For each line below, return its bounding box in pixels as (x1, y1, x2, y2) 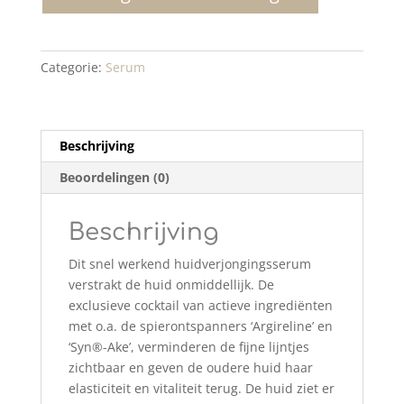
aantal (39, 5, 78, 23)
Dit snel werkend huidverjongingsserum (68, 255, 311, 273)
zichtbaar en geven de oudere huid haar (68, 359, 313, 377)
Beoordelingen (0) (59, 169, 170, 187)
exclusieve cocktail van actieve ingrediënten (68, 297, 333, 315)
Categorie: (40, 59, 106, 77)
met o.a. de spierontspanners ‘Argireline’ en (68, 317, 333, 335)
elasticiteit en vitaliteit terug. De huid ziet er (68, 380, 335, 398)
